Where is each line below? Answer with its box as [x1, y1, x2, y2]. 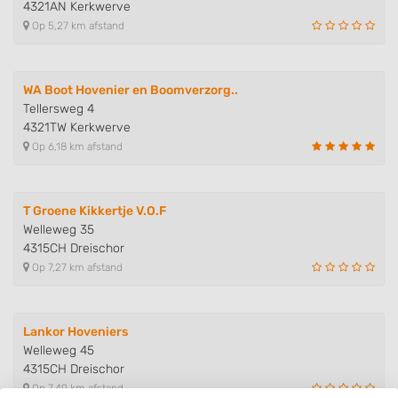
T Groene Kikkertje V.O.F [23, 203, 166, 219]
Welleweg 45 [23, 343, 94, 358]
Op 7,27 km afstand [29, 261, 123, 274]
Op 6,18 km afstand [29, 140, 123, 153]
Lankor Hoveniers [23, 324, 128, 339]
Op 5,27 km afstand [29, 20, 124, 32]
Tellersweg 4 [23, 101, 94, 116]
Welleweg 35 [23, 222, 94, 237]
